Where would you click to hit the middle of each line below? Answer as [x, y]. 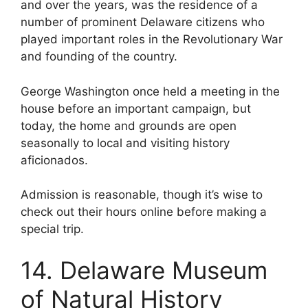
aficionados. [54, 160]
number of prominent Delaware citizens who [143, 22]
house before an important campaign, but [136, 108]
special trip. [52, 229]
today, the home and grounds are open [129, 125]
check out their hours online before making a [144, 212]
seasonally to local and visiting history [125, 143]
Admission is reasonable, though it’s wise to [142, 195]
